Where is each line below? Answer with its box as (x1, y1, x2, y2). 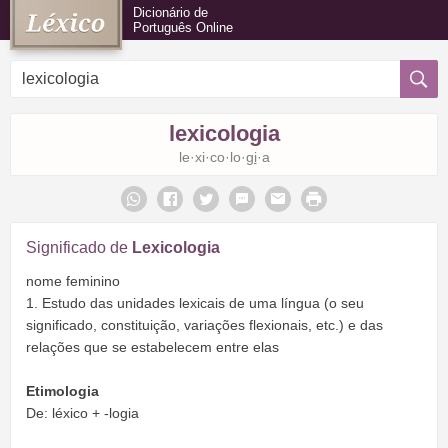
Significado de (26, 239, 132, 256)
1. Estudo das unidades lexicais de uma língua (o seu (26, 294, 364, 311)
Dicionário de (133, 5, 208, 20)
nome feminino (26, 272, 120, 289)
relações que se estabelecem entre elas (26, 338, 279, 355)
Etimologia (26, 382, 99, 399)
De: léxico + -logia (26, 404, 139, 421)
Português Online (133, 20, 233, 35)
